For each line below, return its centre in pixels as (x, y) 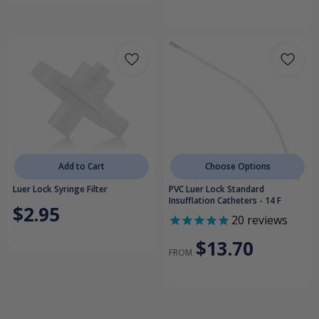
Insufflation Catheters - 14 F (225, 201)
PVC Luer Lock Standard (216, 189)
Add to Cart (82, 167)
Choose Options (237, 167)
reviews (266, 220)
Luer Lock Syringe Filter (60, 189)
